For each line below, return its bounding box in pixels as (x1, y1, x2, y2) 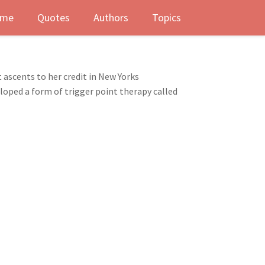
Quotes (37, 11, 70, 24)
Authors (93, 11, 128, 24)
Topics (152, 11, 181, 24)
